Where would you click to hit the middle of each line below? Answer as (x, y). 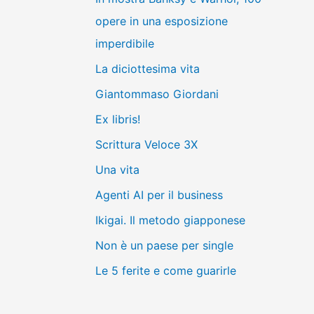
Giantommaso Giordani (157, 94)
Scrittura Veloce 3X (146, 144)
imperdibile (125, 43)
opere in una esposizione (162, 21)
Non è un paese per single (164, 245)
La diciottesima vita (148, 68)
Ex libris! (118, 119)
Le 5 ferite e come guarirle (166, 270)
